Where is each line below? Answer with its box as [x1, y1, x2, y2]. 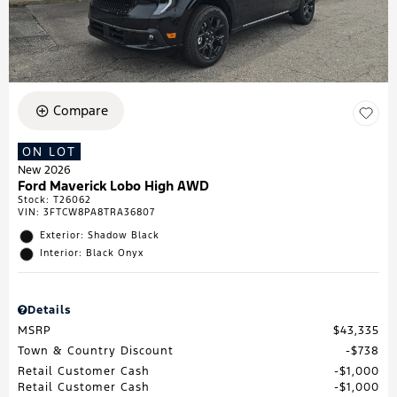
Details [27, 303, 71, 317]
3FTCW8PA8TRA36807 [43, 206, 155, 218]
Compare [52, 102, 108, 119]
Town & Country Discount [18, 344, 174, 358]
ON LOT [22, 144, 76, 160]
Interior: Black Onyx [40, 247, 144, 259]
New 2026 [18, 163, 71, 177]
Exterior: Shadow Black [40, 230, 160, 241]
